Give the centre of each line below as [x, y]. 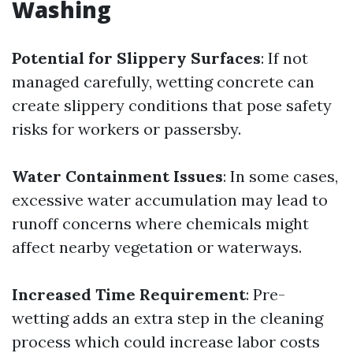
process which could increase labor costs [166, 342]
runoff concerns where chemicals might [160, 223]
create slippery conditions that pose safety [172, 105]
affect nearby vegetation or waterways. [157, 247]
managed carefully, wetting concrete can [163, 82]
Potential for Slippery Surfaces [136, 58]
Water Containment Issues [117, 176]
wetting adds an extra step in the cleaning [167, 318]
